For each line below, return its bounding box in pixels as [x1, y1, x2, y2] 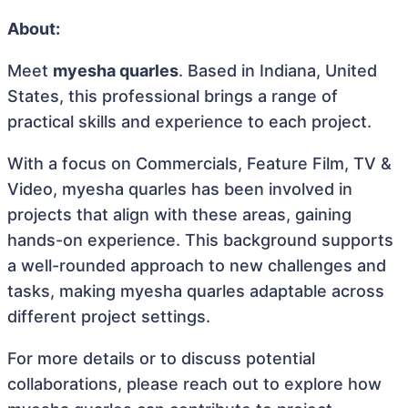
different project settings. [7, 307, 210, 326]
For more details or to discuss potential [7, 349, 315, 368]
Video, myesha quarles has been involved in [7, 179, 352, 199]
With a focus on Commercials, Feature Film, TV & [7, 154, 392, 173]
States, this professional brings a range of [7, 87, 338, 106]
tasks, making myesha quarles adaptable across [7, 281, 384, 301]
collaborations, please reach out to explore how [7, 374, 382, 393]
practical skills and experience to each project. [7, 112, 372, 131]
